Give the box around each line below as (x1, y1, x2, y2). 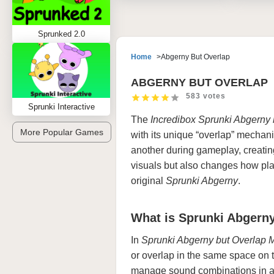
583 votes (186, 92, 226, 100)
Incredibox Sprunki (150, 114, 232, 125)
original (131, 176, 166, 186)
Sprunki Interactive (28, 102, 95, 111)
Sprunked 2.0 (37, 29, 85, 39)
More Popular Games (20, 127, 103, 137)
